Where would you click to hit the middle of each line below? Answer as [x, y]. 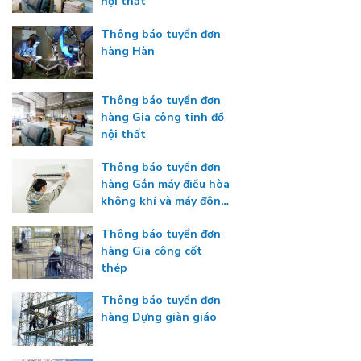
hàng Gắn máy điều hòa [165, 185]
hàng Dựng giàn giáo [159, 317]
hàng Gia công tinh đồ [162, 118]
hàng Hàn [128, 51]
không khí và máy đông [164, 201]
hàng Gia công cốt [151, 251]
